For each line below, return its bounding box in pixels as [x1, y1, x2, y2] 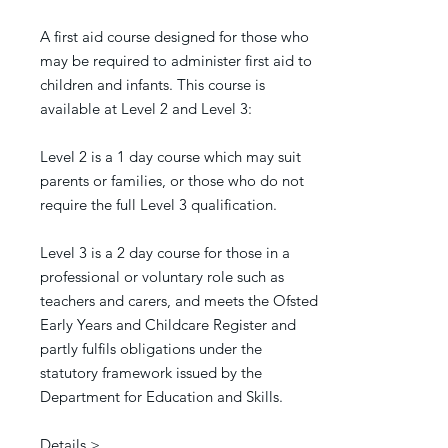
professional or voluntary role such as [40, 267, 284, 286]
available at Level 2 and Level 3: [40, 99, 252, 118]
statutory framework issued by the [40, 363, 262, 382]
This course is [177, 75, 265, 94]
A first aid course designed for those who [40, 27, 309, 46]
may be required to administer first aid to [40, 51, 312, 70]
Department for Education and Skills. [40, 387, 283, 406]
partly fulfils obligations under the [40, 339, 262, 358]
